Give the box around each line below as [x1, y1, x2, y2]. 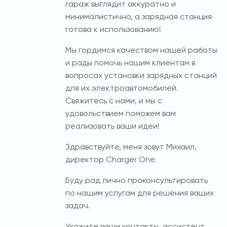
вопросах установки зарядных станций [65, 72, 217, 81]
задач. [65, 202, 90, 211]
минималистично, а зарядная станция [65, 13, 212, 22]
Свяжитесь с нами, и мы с [65, 97, 162, 106]
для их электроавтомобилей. [65, 85, 178, 93]
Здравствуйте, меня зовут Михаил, [65, 143, 197, 152]
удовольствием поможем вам [65, 110, 176, 119]
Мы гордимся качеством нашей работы [65, 47, 217, 55]
